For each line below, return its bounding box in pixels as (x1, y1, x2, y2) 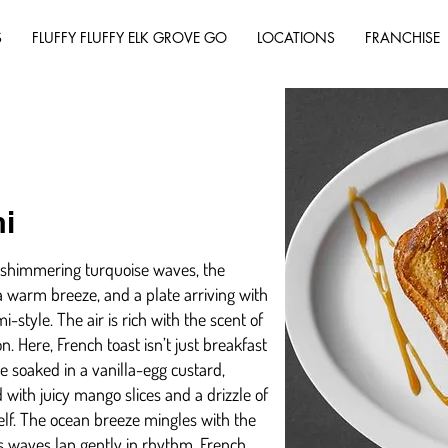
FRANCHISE (365, 28, 440, 47)
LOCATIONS (257, 28, 335, 47)
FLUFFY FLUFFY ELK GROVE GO (32, 28, 227, 47)
